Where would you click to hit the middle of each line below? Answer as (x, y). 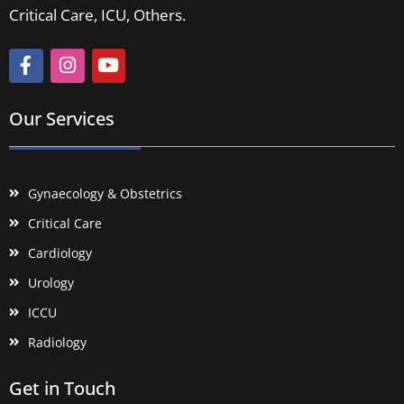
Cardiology (60, 252)
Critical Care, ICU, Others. (97, 14)
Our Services (62, 118)
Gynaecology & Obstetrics (106, 193)
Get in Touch (62, 388)
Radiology (58, 342)
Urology (51, 282)
